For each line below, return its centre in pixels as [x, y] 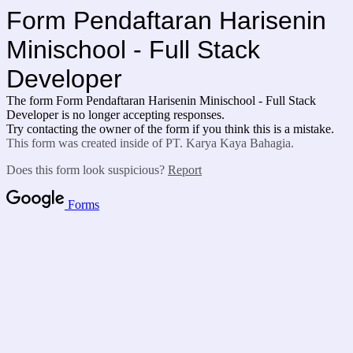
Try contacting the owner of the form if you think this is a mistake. [170, 129]
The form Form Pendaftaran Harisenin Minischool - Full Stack [161, 100]
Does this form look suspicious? [87, 170]
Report [185, 170]
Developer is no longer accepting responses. [115, 115]
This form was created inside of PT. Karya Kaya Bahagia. [150, 143]
